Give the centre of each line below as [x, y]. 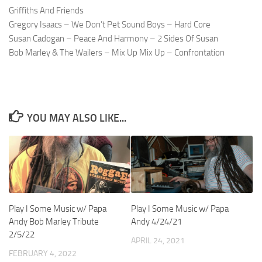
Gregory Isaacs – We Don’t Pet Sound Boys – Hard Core [110, 25]
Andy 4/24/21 [156, 222]
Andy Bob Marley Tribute [54, 222]
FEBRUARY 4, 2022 [43, 254]
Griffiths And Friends [46, 11]
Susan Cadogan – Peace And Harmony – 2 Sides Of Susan [113, 39]
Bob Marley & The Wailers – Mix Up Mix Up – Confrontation [117, 53]
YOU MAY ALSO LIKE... [76, 118]
